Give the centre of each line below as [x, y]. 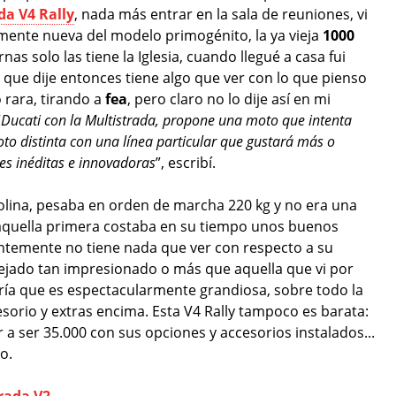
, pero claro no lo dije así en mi [229, 99]
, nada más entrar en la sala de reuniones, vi [221, 14]
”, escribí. [186, 162]
